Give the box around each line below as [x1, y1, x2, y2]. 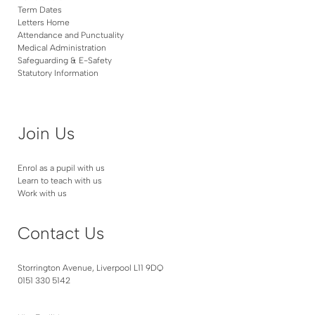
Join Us [18, 122, 75, 143]
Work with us [18, 188, 67, 198]
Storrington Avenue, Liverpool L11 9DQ [18, 263, 163, 274]
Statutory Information [18, 68, 98, 79]
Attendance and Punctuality [18, 30, 124, 41]
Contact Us [18, 222, 104, 243]
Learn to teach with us [18, 175, 102, 186]
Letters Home [18, 18, 70, 28]
